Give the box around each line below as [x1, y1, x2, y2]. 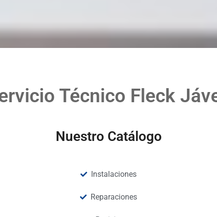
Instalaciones [91, 170, 137, 179]
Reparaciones [91, 192, 138, 202]
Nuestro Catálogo [55, 128, 162, 145]
